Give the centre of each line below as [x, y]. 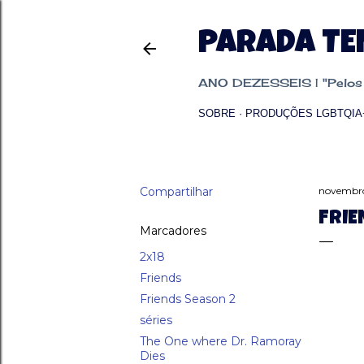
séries [156, 320]
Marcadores [173, 231]
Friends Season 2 [188, 299]
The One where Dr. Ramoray [221, 341]
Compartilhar [176, 192]
